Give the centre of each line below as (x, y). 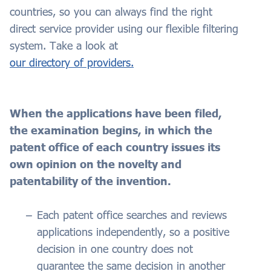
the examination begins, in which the (111, 130)
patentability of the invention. (90, 181)
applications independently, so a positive (133, 232)
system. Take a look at (64, 46)
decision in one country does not (115, 249)
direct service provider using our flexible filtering (124, 29)
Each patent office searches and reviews (132, 215)
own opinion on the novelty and (96, 164)
